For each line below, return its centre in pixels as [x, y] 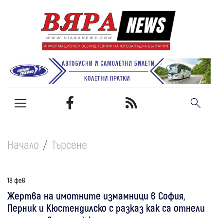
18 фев [16, 180]
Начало [23, 144]
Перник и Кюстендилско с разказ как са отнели [106, 207]
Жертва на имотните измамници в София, [96, 195]
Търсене [69, 144]
